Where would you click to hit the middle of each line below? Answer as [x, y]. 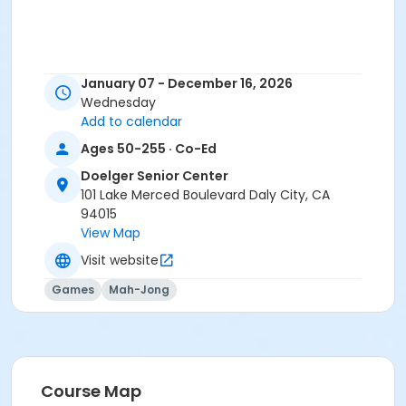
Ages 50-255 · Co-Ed [149, 148]
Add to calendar [131, 122]
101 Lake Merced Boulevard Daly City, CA [205, 195]
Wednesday [118, 103]
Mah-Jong [139, 290]
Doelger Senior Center [155, 176]
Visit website [120, 260]
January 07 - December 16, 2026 [187, 84]
